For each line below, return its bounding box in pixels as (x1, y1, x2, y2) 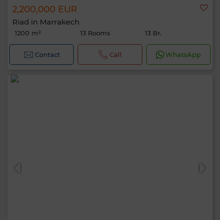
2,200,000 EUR (12, 4, 77, 15)
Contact (34, 51, 60, 58)
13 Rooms (80, 29, 110, 37)
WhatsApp (165, 51, 201, 58)
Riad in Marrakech (12, 17, 80, 27)
